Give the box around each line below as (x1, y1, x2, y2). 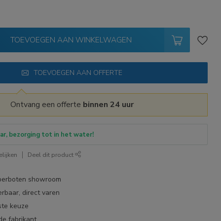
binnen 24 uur (82, 99, 134, 110)
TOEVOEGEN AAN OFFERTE (33, 68, 122, 77)
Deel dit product (28, 150, 75, 159)
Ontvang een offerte (10, 99, 83, 110)
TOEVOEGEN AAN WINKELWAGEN (10, 35, 132, 45)
